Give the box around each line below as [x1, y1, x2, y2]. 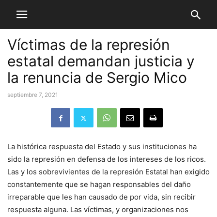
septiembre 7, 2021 [7, 91, 58, 98]
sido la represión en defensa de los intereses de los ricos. [7, 155, 206, 164]
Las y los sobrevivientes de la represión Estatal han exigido [7, 167, 210, 176]
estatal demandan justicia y [7, 52, 195, 70]
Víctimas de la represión [7, 36, 170, 53]
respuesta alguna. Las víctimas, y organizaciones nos [7, 205, 188, 214]
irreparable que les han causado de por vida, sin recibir [7, 192, 196, 201]
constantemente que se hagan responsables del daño [7, 180, 191, 189]
